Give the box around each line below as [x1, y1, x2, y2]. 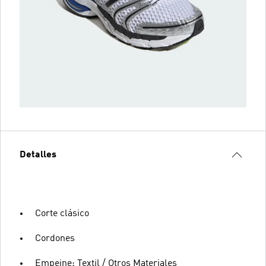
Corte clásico [35, 208, 89, 218]
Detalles [20, 150, 56, 160]
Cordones [35, 233, 75, 243]
